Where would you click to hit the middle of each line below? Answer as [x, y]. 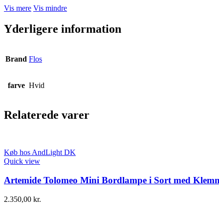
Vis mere [18, 8]
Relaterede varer [47, 115]
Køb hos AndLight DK [40, 153]
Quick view [22, 161]
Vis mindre [50, 8]
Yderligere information [63, 29]
